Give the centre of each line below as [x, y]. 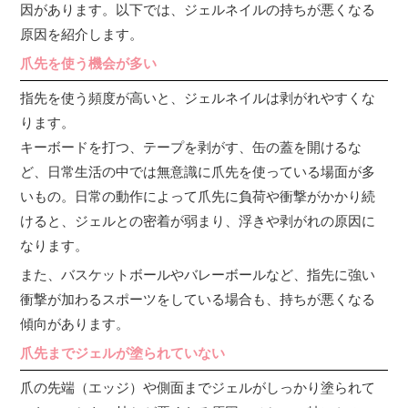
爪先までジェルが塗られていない [123, 353]
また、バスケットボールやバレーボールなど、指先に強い [198, 275]
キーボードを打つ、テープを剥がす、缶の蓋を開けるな [191, 148]
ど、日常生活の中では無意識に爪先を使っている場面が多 [198, 172]
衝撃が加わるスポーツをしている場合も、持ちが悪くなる [198, 300]
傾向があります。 [75, 324]
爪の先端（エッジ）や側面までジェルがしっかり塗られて [198, 388]
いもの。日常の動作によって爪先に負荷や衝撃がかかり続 [198, 197]
